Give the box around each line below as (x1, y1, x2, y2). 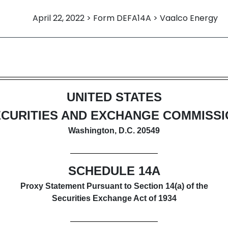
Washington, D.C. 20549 (68, 126, 160, 135)
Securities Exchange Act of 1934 (51, 194, 177, 203)
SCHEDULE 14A (68, 164, 160, 178)
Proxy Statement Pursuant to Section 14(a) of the (20, 182, 208, 191)
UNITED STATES (66, 90, 162, 104)
